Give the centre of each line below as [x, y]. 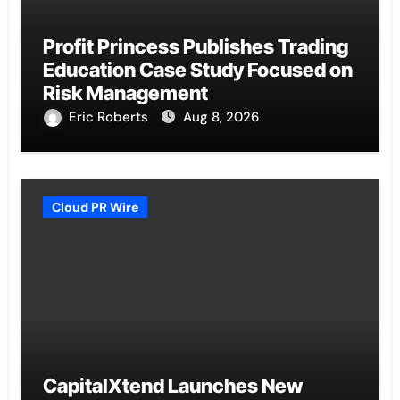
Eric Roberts [110, 117]
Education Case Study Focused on [197, 70]
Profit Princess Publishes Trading [195, 47]
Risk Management [125, 93]
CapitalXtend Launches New [172, 386]
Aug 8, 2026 [221, 117]
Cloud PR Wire [95, 208]
